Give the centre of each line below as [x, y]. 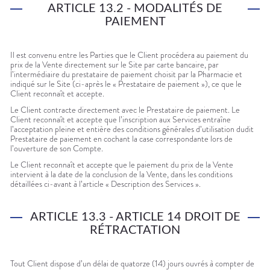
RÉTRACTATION [135, 231]
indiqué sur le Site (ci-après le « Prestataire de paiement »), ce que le [126, 84]
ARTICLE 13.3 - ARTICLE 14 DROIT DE [135, 217]
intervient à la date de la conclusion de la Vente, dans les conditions [121, 174]
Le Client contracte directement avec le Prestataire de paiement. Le [125, 110]
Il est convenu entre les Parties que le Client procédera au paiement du [129, 55]
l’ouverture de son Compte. [57, 149]
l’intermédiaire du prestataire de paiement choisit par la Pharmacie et [126, 74]
